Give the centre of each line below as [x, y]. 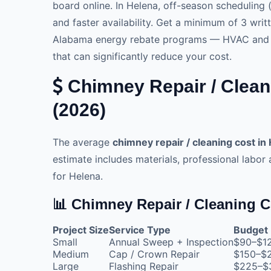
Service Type [140, 230]
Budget [251, 230]
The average [83, 142]
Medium [71, 254]
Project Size [81, 230]
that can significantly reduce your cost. [142, 56]
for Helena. [78, 176]
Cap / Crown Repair [154, 254]
